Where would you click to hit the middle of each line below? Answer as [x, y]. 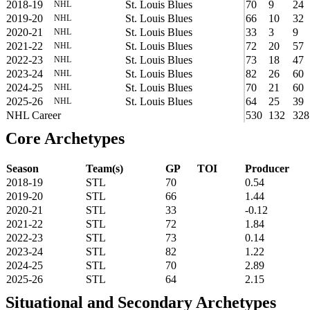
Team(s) [104, 168]
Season [22, 168]
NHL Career [34, 115]
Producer [267, 168]
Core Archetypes [65, 138]
